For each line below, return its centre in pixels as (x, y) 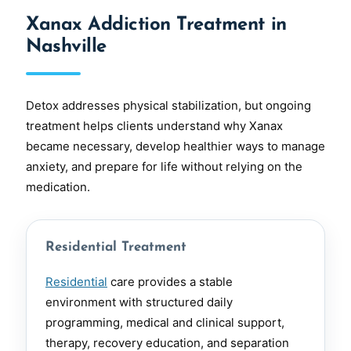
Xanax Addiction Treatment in (156, 25)
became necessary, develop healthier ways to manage (175, 147)
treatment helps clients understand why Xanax (154, 126)
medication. (58, 187)
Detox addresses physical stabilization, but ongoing (168, 106)
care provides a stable (170, 282)
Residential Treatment (116, 248)
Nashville (66, 47)
